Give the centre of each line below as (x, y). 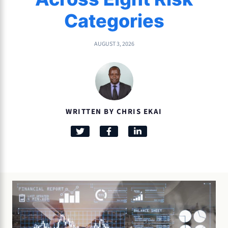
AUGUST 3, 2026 (114, 44)
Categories (114, 21)
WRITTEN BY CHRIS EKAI (114, 111)
